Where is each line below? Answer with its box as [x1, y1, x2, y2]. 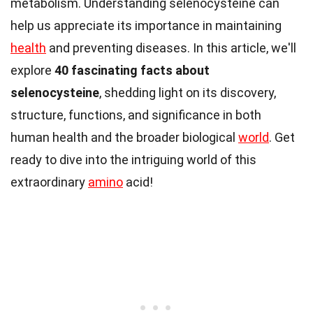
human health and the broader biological [10, 130, 238, 145]
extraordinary [10, 175, 88, 190]
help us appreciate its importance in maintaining [10, 18, 282, 34]
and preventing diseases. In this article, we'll [46, 41, 296, 56]
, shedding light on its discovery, [99, 85, 276, 101]
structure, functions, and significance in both [10, 108, 261, 123]
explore [10, 63, 54, 78]
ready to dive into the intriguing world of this [10, 152, 256, 168]
